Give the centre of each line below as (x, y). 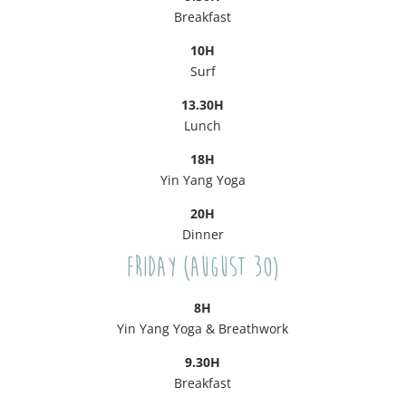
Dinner (203, 235)
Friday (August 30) (203, 268)
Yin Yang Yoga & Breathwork (203, 329)
